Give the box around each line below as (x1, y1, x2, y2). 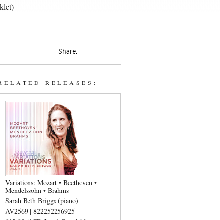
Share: (58, 48, 77, 55)
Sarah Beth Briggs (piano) (5, 196, 78, 205)
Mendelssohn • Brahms (5, 186, 69, 195)
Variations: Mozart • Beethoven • (5, 178, 97, 187)
